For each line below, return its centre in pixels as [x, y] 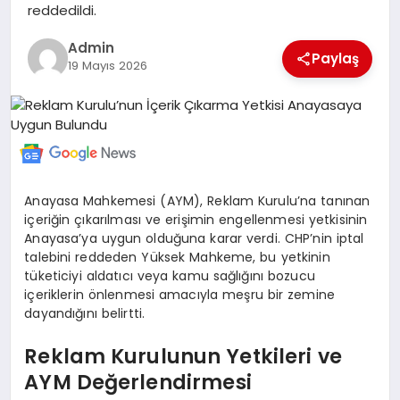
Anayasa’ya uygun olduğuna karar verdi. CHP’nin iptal [194, 239]
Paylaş [336, 58]
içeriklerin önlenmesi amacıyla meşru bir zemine [180, 295]
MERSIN [47, 18]
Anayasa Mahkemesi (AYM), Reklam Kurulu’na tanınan [197, 201]
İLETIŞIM [49, 125]
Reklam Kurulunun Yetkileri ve [183, 356]
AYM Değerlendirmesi [138, 382]
